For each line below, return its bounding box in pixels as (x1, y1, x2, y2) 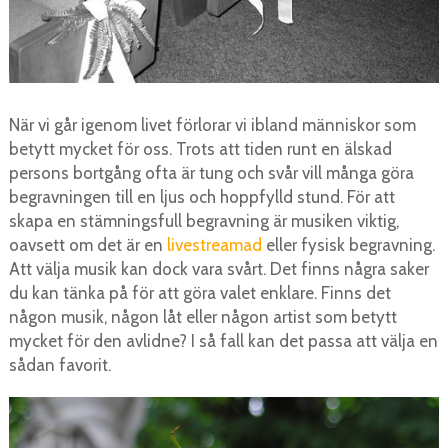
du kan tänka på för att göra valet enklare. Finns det (8, 283, 391, 304)
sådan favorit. (8, 355, 111, 376)
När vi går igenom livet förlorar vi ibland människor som (8, 115, 416, 136)
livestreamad (166, 235, 262, 256)
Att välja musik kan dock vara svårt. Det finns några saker (8, 259, 429, 280)
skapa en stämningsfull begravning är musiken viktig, (8, 211, 399, 232)
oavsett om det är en (8, 235, 167, 256)
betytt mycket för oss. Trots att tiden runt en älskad (8, 139, 392, 160)
